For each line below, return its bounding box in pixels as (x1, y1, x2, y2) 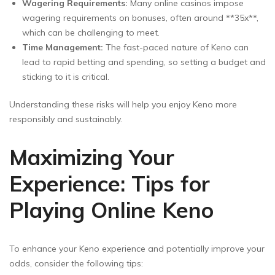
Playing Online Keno (9, 196, 214, 224)
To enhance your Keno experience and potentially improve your (9, 243, 265, 255)
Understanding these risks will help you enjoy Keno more (9, 99, 237, 110)
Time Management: (22, 42, 103, 53)
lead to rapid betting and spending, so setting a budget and (22, 56, 266, 68)
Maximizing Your (9, 144, 174, 171)
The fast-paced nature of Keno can (103, 42, 249, 53)
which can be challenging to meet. (22, 27, 160, 39)
